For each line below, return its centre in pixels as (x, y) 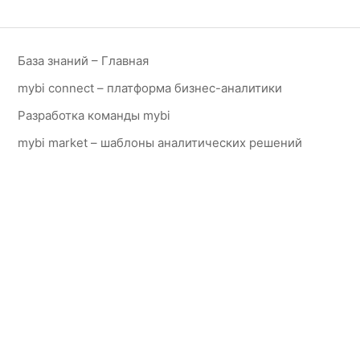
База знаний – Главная (84, 61)
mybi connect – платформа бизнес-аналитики (150, 88)
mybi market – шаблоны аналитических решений (160, 143)
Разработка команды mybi (94, 115)
